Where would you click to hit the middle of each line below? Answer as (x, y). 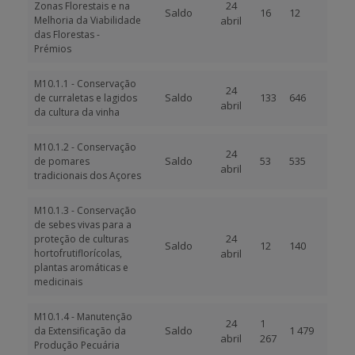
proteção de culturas (81, 239)
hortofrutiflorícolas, (78, 253)
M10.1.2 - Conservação (85, 147)
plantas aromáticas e (81, 267)
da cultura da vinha (77, 112)
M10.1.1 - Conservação (85, 84)
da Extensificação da (80, 331)
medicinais (58, 282)
